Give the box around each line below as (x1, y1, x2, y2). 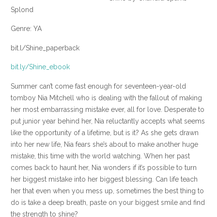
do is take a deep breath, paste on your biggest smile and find (11, 198, 205, 206)
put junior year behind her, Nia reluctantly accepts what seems (11, 117, 205, 125)
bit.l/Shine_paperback (11, 44, 79, 52)
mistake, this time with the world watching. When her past (11, 152, 190, 160)
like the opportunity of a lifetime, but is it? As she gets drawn (11, 128, 199, 137)
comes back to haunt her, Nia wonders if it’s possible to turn (11, 163, 197, 171)
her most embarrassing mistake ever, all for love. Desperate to (11, 105, 204, 113)
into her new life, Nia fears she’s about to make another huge (11, 140, 198, 148)
